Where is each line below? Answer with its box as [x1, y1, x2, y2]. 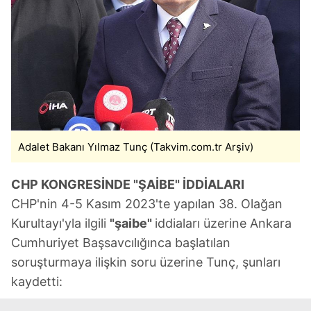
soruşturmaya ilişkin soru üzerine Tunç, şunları [11, 254, 280, 269]
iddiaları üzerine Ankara [155, 215, 292, 230]
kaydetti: [11, 274, 62, 289]
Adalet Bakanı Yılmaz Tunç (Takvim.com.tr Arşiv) [18, 140, 253, 153]
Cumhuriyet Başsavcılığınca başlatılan [11, 235, 230, 250]
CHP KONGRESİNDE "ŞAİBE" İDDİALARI [11, 176, 244, 192]
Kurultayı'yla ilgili [11, 215, 110, 230]
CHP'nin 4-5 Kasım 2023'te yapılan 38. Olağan [11, 196, 283, 211]
